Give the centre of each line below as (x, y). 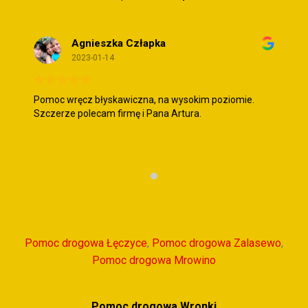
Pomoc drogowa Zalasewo (217, 243)
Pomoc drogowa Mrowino (154, 260)
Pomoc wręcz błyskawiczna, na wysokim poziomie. (144, 99)
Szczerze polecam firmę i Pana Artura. (118, 113)
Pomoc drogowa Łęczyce (86, 243)
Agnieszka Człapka (119, 44)
